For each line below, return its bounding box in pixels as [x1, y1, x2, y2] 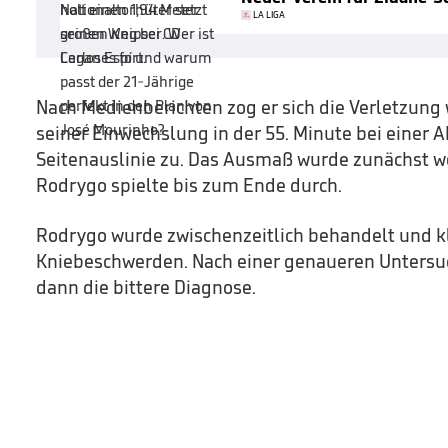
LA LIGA [253, 7, 285, 21]
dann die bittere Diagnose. [36, 274, 256, 299]
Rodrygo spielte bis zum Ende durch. [36, 172, 342, 197]
